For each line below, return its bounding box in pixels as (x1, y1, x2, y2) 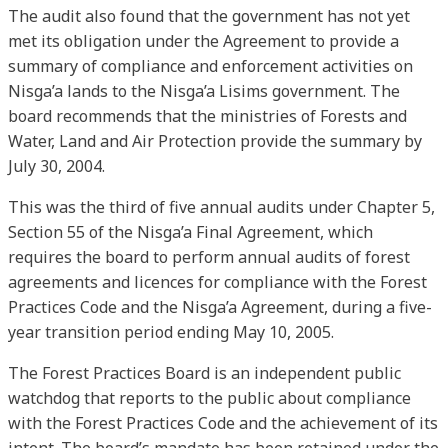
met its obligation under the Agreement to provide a (8, 29, 399, 52)
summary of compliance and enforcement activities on (8, 54, 413, 77)
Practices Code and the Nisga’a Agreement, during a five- (8, 295, 432, 318)
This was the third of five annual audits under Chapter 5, (8, 195, 435, 218)
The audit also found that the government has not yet (8, 4, 410, 27)
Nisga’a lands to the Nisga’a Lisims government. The (8, 79, 400, 102)
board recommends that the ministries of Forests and (8, 104, 407, 127)
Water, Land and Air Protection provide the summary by (8, 129, 422, 152)
